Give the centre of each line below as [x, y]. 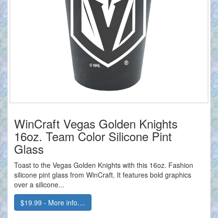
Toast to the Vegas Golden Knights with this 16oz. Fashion [104, 165]
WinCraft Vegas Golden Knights [96, 124]
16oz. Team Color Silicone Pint [93, 136]
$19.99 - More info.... [53, 203]
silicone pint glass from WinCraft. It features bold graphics [103, 175]
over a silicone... [39, 185]
